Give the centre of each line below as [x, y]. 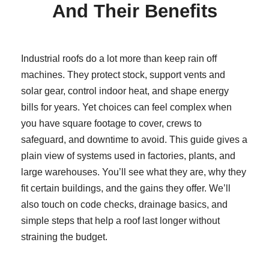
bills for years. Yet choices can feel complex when [126, 107]
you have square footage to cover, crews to [111, 123]
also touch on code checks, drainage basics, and [124, 204]
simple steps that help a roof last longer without [120, 220]
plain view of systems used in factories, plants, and [128, 156]
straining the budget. [64, 237]
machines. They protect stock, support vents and [123, 74]
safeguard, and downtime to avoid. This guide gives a [134, 139]
